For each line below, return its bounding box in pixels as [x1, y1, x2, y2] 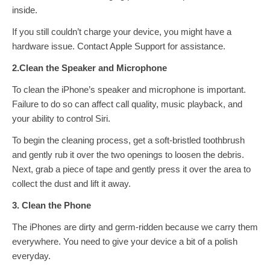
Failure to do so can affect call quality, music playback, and [12, 99, 242, 109]
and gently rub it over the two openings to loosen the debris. [12, 149, 244, 160]
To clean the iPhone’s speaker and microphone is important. [12, 84, 246, 95]
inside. [12, 5, 37, 15]
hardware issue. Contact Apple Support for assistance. [12, 41, 225, 51]
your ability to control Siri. [12, 113, 110, 124]
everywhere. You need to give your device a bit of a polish [12, 236, 237, 246]
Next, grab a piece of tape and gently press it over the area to [12, 164, 251, 174]
